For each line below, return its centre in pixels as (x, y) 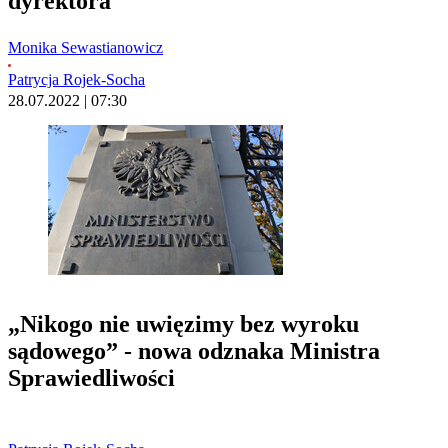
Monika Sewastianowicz (85, 47)
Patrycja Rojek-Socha (76, 79)
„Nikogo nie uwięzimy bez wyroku (183, 323)
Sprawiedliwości (91, 377)
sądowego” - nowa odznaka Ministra (194, 350)
